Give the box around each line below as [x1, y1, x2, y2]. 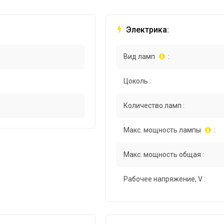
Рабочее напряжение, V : [123, 175, 206, 183]
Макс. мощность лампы [123, 126, 201, 134]
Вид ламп [123, 52, 155, 61]
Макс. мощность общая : [123, 150, 204, 159]
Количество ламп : [123, 101, 185, 110]
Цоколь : [123, 77, 151, 85]
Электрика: [124, 25, 169, 35]
